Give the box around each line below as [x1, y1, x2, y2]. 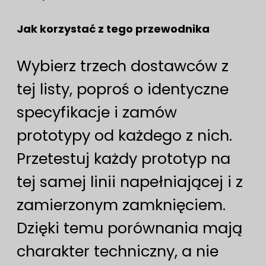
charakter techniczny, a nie [17, 240, 218, 262]
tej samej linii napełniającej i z [17, 171, 243, 193]
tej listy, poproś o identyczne [17, 78, 229, 100]
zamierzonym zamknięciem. [17, 194, 226, 216]
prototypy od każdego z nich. [17, 125, 232, 147]
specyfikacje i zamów [17, 102, 177, 123]
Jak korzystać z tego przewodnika [17, 21, 210, 37]
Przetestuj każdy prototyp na [17, 148, 230, 170]
